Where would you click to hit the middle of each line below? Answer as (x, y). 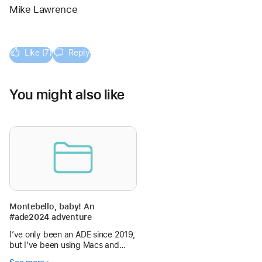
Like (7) (38, 52)
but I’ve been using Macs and (64, 245)
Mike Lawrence (44, 9)
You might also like (67, 94)
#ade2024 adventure (51, 217)
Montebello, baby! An (52, 206)
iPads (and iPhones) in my (57, 255)
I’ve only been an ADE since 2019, (72, 234)
